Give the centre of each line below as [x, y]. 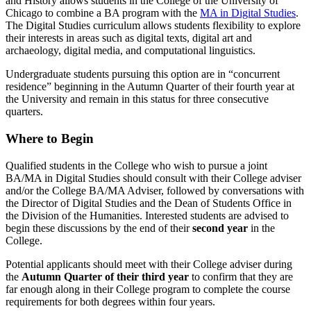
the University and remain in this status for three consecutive [137, 99]
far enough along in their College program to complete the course [148, 289]
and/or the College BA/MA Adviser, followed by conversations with [155, 190]
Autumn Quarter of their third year [105, 276]
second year [220, 228]
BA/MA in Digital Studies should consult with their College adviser [153, 178]
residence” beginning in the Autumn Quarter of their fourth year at [150, 87]
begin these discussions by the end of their [99, 228]
